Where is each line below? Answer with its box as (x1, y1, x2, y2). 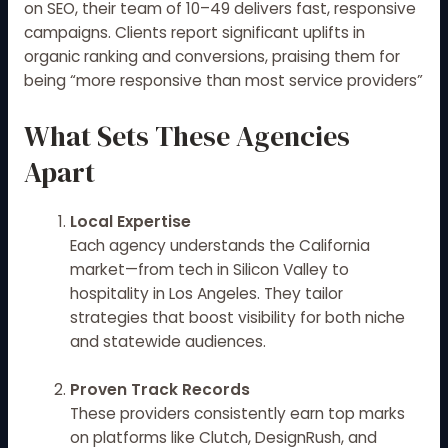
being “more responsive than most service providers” (23, 69, 423, 91)
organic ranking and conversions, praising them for (23, 45, 400, 67)
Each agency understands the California (70, 234, 371, 256)
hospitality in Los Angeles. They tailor (70, 282, 344, 304)
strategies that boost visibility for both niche (70, 306, 406, 328)
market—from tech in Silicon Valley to (70, 258, 350, 280)
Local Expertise (70, 210, 192, 232)
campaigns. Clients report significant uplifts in (23, 21, 365, 43)
